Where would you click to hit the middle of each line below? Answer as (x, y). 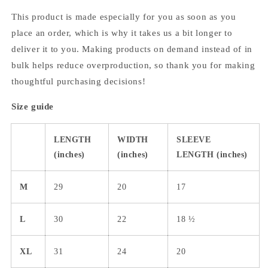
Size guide (33, 106)
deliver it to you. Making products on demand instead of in (132, 49)
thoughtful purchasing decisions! (79, 81)
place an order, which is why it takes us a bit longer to (122, 33)
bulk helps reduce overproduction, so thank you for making (133, 65)
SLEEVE (194, 139)
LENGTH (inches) (212, 154)
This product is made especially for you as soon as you (124, 16)
